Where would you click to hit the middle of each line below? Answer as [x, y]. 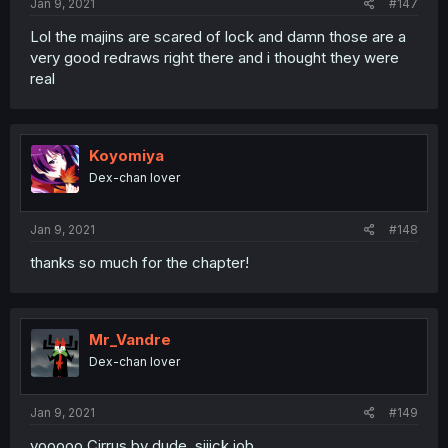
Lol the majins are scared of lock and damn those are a [218, 37]
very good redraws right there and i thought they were [214, 58]
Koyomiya [126, 156]
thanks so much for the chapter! [139, 262]
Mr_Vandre [130, 339]
